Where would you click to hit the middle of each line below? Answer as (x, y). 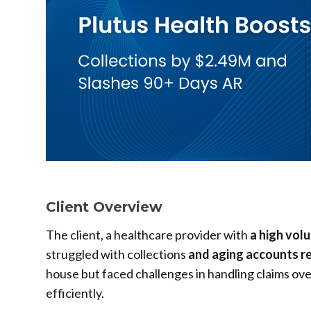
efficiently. (75, 293)
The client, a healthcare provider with (148, 235)
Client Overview (104, 207)
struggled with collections (117, 254)
